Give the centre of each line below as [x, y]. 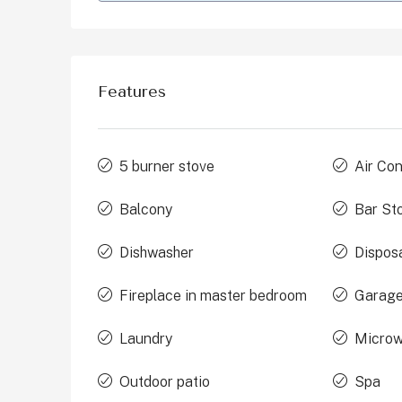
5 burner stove [167, 167]
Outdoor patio [165, 382]
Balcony [146, 210]
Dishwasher [157, 253]
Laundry [146, 339]
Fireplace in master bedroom [213, 296]
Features [132, 92]
